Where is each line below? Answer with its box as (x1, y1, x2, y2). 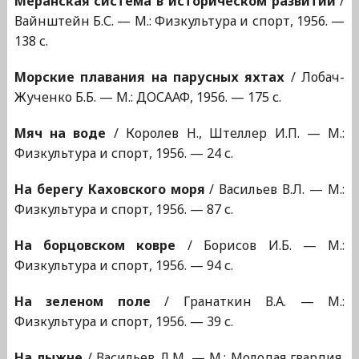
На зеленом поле (14, 292, 151, 311)
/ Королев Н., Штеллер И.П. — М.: (106, 124, 345, 143)
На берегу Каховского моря (14, 180, 205, 199)
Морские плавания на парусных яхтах (14, 68, 285, 87)
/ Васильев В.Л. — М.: (204, 180, 345, 199)
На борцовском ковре (14, 236, 176, 255)
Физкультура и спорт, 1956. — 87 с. (14, 200, 233, 219)
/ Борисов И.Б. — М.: (175, 236, 345, 255)
